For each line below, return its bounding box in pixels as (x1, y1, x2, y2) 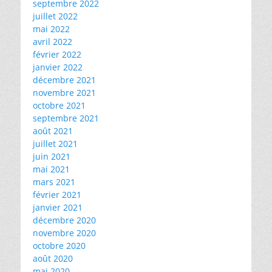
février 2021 (33, 189, 81, 200)
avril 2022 (33, 36, 72, 47)
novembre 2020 (33, 227, 96, 239)
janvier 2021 (33, 202, 83, 213)
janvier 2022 (33, 61, 83, 73)
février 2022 (33, 49, 81, 60)
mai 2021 (33, 163, 70, 175)
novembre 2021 (33, 87, 96, 98)
